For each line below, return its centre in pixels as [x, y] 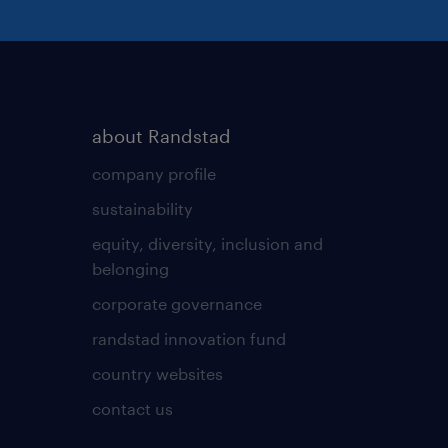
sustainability [142, 208]
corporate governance [176, 303]
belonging [130, 268]
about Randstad [161, 135]
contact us [132, 408]
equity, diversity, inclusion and [207, 243]
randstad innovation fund [188, 338]
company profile [153, 173]
